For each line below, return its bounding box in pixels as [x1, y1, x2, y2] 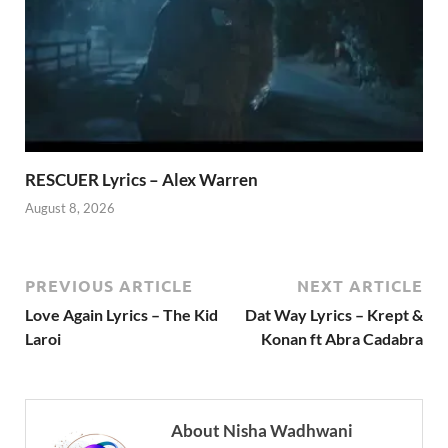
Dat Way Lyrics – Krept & [245, 305, 423, 325]
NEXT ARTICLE [297, 275, 423, 297]
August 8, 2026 [25, 200, 115, 217]
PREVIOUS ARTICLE [25, 275, 193, 297]
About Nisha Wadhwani [171, 420, 353, 442]
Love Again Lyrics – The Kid [25, 305, 218, 325]
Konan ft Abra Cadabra [261, 329, 423, 349]
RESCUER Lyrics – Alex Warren [25, 168, 258, 190]
